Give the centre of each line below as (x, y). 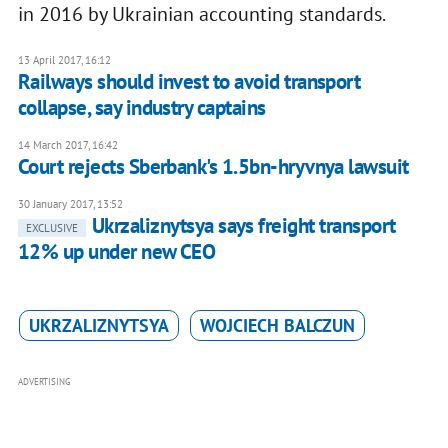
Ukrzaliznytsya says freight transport (243, 226)
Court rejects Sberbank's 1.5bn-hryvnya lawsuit (213, 167)
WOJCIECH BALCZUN (277, 326)
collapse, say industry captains (141, 108)
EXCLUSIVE (51, 228)
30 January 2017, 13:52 (70, 204)
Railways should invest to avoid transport (189, 82)
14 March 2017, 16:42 (67, 145)
